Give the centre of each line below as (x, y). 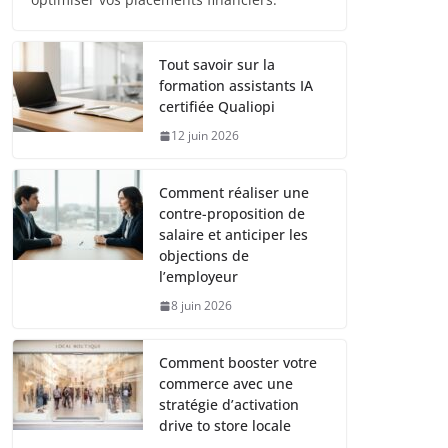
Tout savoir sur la (217, 65)
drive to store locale (225, 426)
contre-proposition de (232, 214)
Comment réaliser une (234, 193)
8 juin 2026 (201, 306)
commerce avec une (226, 384)
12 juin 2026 (205, 136)
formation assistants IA (236, 86)
